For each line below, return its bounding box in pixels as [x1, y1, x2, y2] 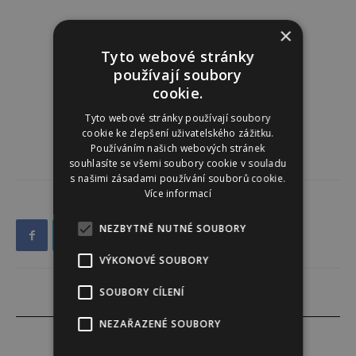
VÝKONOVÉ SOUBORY [99, 253, 210, 267]
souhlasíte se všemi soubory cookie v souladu [69, 156, 287, 170]
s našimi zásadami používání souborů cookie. [70, 171, 286, 185]
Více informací [144, 186, 212, 200]
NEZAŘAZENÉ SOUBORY [99, 316, 222, 331]
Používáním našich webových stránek [91, 141, 265, 155]
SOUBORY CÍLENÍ [99, 284, 185, 299]
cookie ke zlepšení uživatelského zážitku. [82, 126, 274, 140]
